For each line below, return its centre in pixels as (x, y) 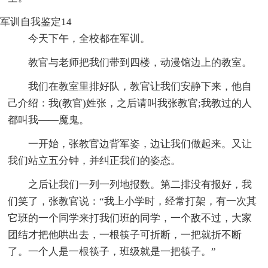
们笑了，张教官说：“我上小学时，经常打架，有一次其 (133, 201)
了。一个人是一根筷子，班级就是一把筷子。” (112, 251)
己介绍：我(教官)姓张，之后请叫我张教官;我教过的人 (130, 103)
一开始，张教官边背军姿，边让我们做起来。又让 (140, 144)
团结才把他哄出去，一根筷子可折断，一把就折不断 (125, 234)
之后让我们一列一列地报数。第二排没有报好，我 (140, 184)
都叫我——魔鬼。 (49, 120)
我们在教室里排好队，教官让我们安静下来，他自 (140, 86)
